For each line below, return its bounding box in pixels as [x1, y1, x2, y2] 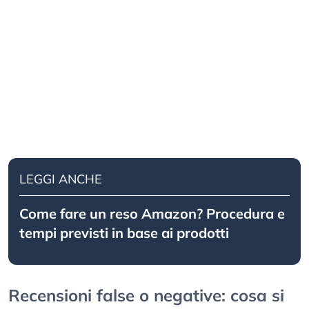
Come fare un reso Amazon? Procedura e [19, 205, 285, 223]
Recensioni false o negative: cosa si [8, 285, 284, 306]
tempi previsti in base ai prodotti [19, 224, 229, 242]
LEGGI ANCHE [19, 171, 102, 188]
